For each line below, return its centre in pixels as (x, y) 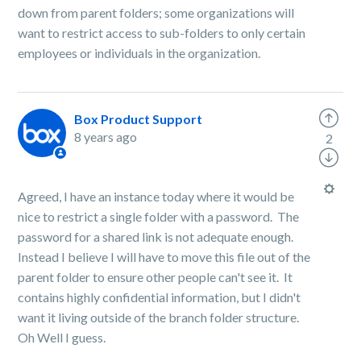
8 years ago (106, 137)
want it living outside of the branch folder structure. (160, 317)
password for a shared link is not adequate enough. (157, 237)
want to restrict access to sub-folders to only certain (162, 33)
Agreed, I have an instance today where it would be (156, 196)
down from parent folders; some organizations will (156, 12)
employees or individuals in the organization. (139, 53)
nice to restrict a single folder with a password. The (159, 216)
